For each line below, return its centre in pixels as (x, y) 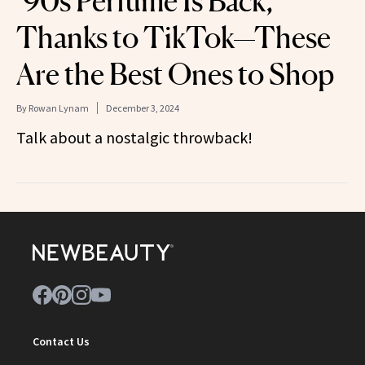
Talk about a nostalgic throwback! (134, 137)
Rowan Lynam (59, 108)
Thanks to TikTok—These (174, 37)
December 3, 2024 (143, 108)
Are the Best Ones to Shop (175, 74)
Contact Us (61, 341)
